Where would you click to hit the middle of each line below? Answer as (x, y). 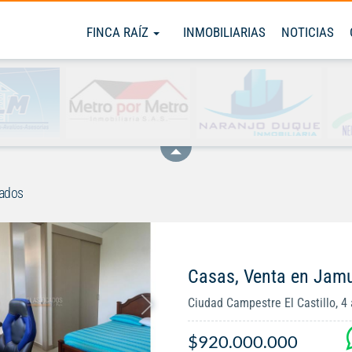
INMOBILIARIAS (224, 32)
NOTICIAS (308, 32)
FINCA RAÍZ (119, 32)
